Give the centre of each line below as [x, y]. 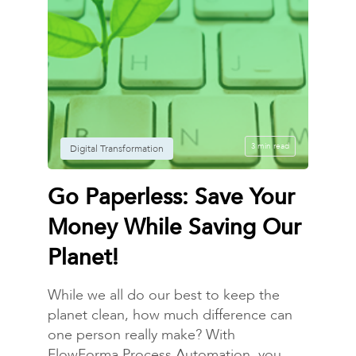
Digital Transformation [116, 148]
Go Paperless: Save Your [171, 197]
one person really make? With [141, 335]
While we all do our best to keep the [163, 295]
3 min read [271, 146]
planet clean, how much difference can [170, 315]
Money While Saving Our [174, 227]
